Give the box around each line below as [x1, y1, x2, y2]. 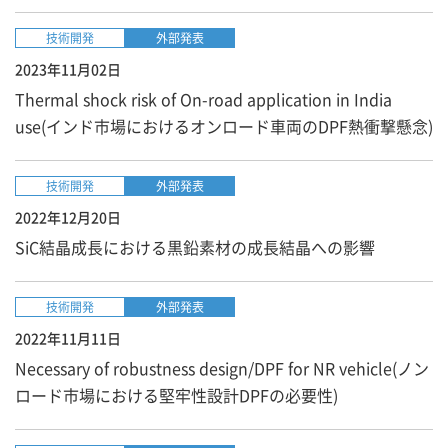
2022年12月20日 [15, 207, 121, 227]
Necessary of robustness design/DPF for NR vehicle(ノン [15, 356, 429, 380]
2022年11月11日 [15, 328, 121, 348]
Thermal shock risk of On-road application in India [15, 87, 392, 111]
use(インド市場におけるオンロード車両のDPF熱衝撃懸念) [15, 114, 433, 138]
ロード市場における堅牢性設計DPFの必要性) [15, 383, 338, 407]
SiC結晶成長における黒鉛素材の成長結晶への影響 [15, 235, 375, 259]
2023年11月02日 [15, 59, 121, 79]
